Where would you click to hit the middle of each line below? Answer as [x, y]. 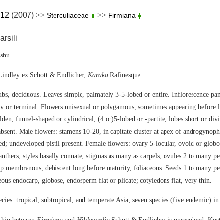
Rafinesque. [125, 75]
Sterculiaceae [68, 15]
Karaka [98, 75]
